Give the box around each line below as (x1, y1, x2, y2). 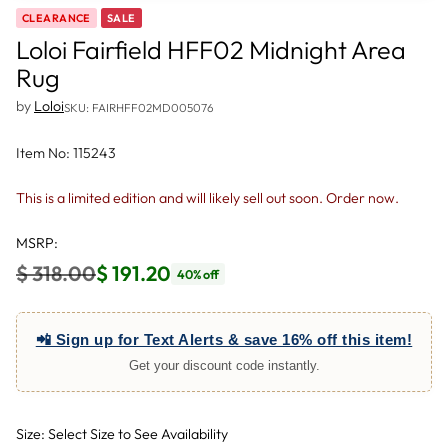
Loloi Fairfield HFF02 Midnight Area (16, 34, 406, 66)
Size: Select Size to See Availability (16, 425, 228, 443)
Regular (15, 273, 87, 300)
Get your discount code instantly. (128, 358, 320, 373)
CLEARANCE (22, 11, 91, 25)
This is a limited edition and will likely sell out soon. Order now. (16, 189, 399, 207)
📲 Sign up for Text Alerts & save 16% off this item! (35, 331, 413, 348)
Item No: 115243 (16, 144, 116, 162)
